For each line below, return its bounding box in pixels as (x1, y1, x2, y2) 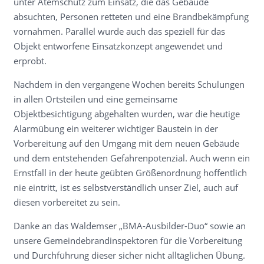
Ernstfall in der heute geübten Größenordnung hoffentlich (13, 167, 247, 179)
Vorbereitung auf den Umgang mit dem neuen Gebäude (13, 137, 239, 149)
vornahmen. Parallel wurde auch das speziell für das (13, 25, 225, 37)
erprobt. (13, 55, 47, 67)
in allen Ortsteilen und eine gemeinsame (13, 93, 177, 105)
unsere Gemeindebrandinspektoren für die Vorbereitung (13, 235, 242, 246)
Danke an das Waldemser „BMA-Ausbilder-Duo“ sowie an (13, 220, 246, 232)
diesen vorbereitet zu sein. (13, 196, 120, 208)
